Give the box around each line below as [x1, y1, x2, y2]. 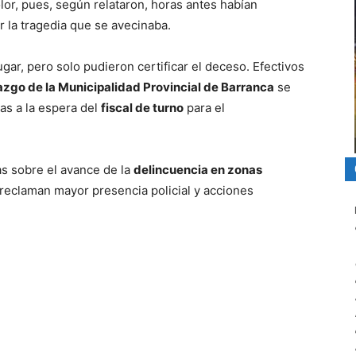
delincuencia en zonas [133, 161, 262, 177]
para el [184, 99, 225, 115]
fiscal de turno [101, 99, 184, 115]
